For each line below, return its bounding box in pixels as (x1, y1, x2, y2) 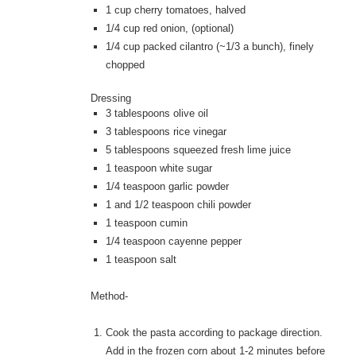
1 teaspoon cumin (106, 217, 188, 230)
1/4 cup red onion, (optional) (106, 22, 234, 35)
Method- (90, 290, 128, 303)
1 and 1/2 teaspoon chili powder (106, 199, 252, 211)
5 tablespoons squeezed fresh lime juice (106, 144, 292, 157)
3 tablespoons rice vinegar (106, 126, 227, 138)
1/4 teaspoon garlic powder (106, 180, 230, 193)
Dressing (90, 92, 131, 105)
